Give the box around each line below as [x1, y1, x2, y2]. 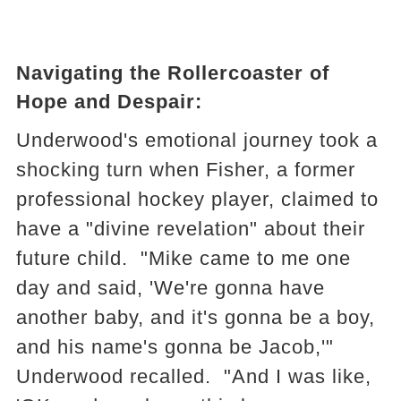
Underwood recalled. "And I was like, [15, 364, 371, 388]
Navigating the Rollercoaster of [15, 61, 329, 84]
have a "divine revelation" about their [15, 217, 365, 240]
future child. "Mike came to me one [15, 246, 351, 269]
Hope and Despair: [15, 90, 202, 113]
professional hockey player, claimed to [15, 187, 379, 210]
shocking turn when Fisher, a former [15, 158, 355, 181]
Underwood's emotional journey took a [15, 128, 378, 151]
